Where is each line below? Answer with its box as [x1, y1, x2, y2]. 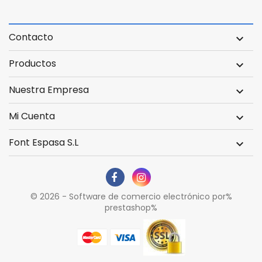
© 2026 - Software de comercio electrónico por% [30, 191, 232, 203]
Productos [9, 57, 56, 71]
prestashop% [105, 202, 157, 214]
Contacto [9, 30, 53, 44]
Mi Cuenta [9, 109, 55, 123]
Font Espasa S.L [9, 136, 78, 150]
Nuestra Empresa [9, 83, 89, 97]
